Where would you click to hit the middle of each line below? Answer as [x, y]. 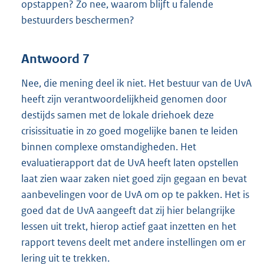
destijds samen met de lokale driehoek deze [118, 115]
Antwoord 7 [55, 59]
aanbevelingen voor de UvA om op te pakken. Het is [135, 194]
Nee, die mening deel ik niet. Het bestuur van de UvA [136, 83]
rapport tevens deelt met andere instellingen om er [133, 242]
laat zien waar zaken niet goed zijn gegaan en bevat [134, 178]
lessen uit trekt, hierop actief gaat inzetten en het [129, 226]
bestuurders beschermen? [78, 20]
